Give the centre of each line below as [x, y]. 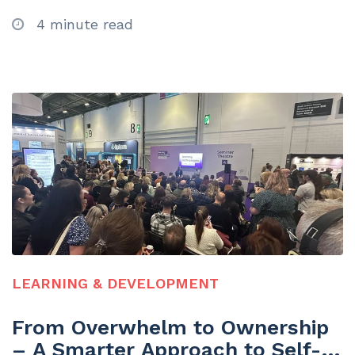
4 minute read [82, 24]
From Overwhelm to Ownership [170, 328]
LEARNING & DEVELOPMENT [115, 283]
